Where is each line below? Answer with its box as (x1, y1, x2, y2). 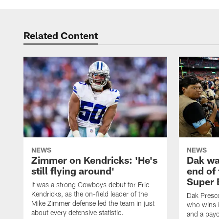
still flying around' (31, 165, 114, 177)
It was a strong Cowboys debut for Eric (31, 180, 149, 189)
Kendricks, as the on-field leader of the (31, 190, 148, 198)
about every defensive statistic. (31, 208, 124, 217)
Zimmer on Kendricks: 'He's (31, 154, 157, 166)
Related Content (23, 29, 98, 41)
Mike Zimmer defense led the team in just (31, 199, 154, 208)
